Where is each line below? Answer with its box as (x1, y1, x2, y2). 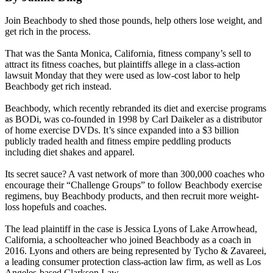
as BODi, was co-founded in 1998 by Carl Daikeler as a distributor (5, 114, 262, 125)
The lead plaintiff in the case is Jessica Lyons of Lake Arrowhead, (5, 224, 257, 235)
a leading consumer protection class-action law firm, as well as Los (5, 257, 261, 268)
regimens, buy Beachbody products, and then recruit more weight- (5, 191, 259, 202)
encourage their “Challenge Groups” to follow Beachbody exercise (5, 180, 262, 191)
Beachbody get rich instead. (5, 81, 112, 92)
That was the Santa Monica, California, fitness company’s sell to (5, 48, 251, 59)
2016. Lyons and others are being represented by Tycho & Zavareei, (5, 246, 266, 257)
